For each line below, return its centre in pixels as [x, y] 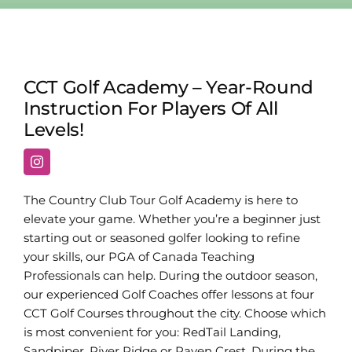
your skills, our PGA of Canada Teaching [139, 256]
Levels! [53, 129]
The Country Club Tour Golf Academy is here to [160, 200]
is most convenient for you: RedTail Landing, [152, 332]
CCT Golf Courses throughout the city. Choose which [174, 313]
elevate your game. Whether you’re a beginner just [172, 218]
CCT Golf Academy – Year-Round [168, 87]
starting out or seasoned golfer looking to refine [161, 237]
